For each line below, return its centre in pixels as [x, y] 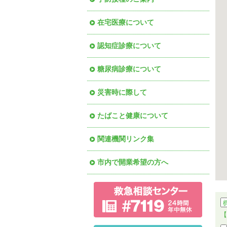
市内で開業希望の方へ [133, 162]
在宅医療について [126, 22]
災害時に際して [122, 92]
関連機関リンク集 [126, 139]
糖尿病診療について [129, 69]
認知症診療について [129, 45]
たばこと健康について [133, 115]
